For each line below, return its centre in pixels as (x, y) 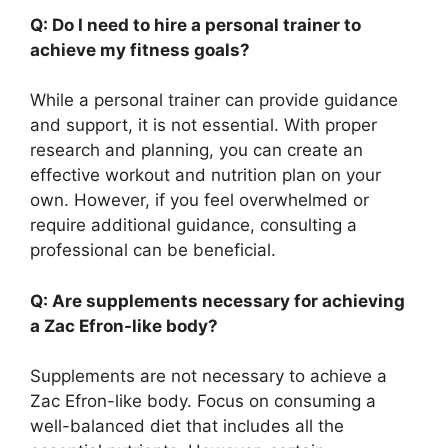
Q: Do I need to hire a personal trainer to (195, 24)
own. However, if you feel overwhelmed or (199, 200)
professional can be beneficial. (153, 250)
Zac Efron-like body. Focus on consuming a (203, 401)
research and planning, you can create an (196, 150)
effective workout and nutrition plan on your (205, 175)
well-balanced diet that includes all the (187, 426)
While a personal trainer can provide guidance (214, 100)
